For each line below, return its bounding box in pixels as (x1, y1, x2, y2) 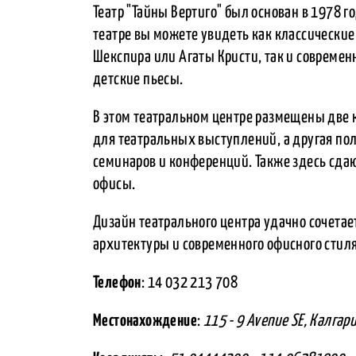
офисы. (93, 176, 136, 192)
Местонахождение (93, 312, 197, 329)
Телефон (93, 274, 141, 291)
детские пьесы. (93, 71, 184, 87)
